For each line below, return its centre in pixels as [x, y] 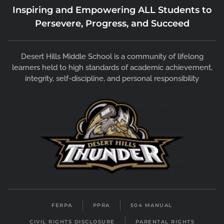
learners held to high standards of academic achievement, [112, 68]
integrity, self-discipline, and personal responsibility [112, 79]
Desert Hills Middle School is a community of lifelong [112, 57]
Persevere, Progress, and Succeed [112, 24]
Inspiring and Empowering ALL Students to [112, 10]
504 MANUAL [151, 205]
